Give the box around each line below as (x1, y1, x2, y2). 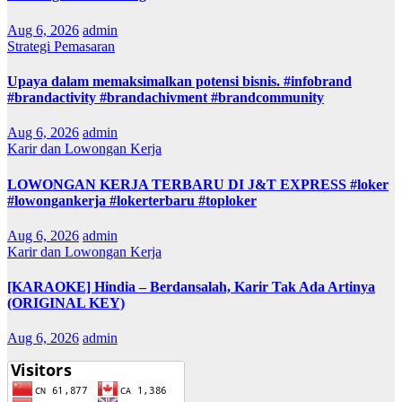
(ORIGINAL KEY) (7, 295, 125, 311)
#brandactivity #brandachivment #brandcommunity (7, 89, 324, 105)
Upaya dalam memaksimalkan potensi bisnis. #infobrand (7, 73, 352, 89)
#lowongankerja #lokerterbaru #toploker (7, 192, 257, 208)
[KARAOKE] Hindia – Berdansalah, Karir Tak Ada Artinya (7, 279, 375, 295)
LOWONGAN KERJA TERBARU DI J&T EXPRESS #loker (7, 176, 389, 192)
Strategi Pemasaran (7, 38, 115, 54)
